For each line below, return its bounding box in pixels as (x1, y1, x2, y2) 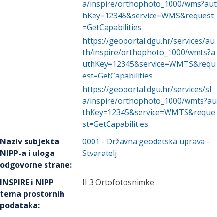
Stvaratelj (82, 148, 117, 158)
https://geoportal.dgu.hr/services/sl (82, 84, 212, 94)
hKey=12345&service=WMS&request (82, 10, 214, 21)
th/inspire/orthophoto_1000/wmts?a (82, 47, 216, 58)
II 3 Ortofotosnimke (82, 177, 155, 187)
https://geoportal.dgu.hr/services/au (82, 35, 215, 46)
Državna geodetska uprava (107, 136, 205, 147)
